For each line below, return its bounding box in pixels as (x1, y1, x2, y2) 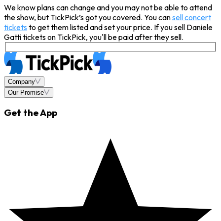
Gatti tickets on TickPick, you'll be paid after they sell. (4, 32, 184, 42)
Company (8, 77, 35, 85)
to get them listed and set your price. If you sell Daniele (27, 22, 213, 33)
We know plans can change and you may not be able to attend (4, 2, 212, 13)
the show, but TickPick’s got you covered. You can (4, 12, 172, 23)
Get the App (4, 107, 57, 119)
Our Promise (8, 88, 44, 96)
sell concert (172, 12, 211, 23)
